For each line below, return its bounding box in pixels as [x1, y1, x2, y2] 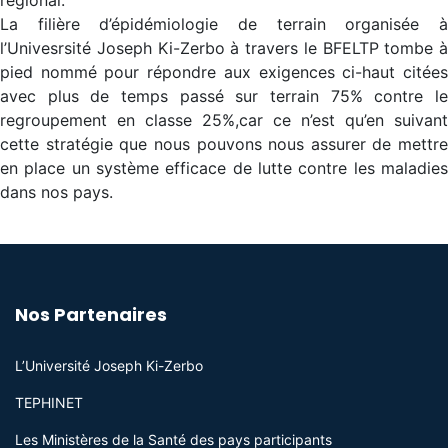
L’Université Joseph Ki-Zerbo [15, 357, 203, 374]
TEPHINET [15, 394, 83, 411]
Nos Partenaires [15, 302, 167, 327]
